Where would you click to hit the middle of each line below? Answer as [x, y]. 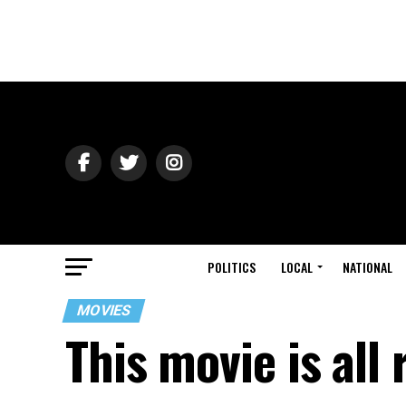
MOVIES [104, 310]
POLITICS [232, 267]
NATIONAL [367, 267]
